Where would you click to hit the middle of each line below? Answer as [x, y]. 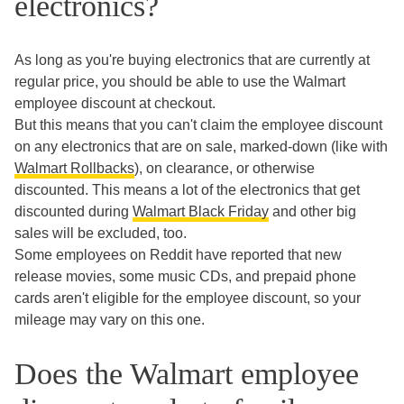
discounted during [73, 211]
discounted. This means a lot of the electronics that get [187, 189]
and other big [312, 211]
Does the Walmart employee [187, 374]
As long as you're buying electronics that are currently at [192, 60]
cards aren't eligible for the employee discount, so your [188, 298]
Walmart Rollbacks [74, 168]
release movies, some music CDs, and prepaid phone [185, 276]
